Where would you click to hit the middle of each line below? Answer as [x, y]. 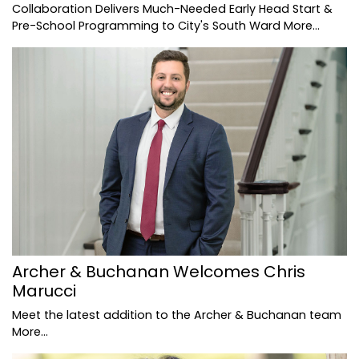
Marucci [44, 291]
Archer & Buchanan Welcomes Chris [159, 272]
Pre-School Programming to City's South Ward [148, 25]
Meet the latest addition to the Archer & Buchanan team [177, 315]
